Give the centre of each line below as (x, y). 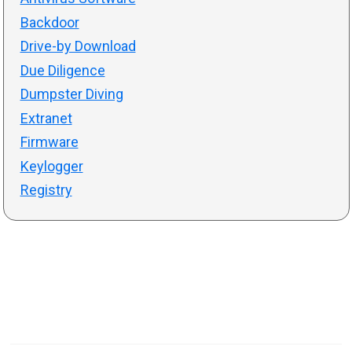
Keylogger (51, 166)
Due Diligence (62, 70)
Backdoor (49, 22)
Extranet (46, 118)
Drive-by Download (78, 46)
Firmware (49, 142)
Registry (46, 190)
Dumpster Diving (71, 94)
